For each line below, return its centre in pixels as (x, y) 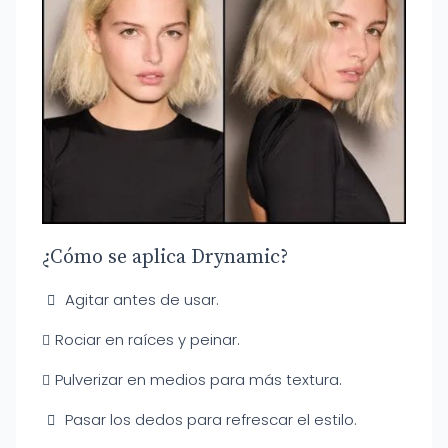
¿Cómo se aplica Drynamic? (165, 257)
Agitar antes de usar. (141, 299)
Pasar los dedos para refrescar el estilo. (210, 419)
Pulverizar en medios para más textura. (198, 379)
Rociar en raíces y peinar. (147, 339)
